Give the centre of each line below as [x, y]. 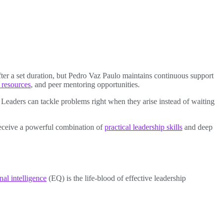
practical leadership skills [143, 127]
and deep [197, 127]
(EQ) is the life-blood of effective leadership [116, 178]
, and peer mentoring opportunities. [85, 84]
